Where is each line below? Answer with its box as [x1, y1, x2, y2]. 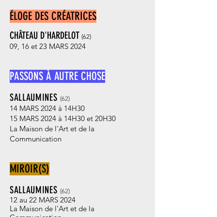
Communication [10, 134, 62, 143]
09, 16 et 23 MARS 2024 [10, 42, 86, 51]
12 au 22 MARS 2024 [10, 195, 76, 204]
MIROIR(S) [10, 162, 49, 175]
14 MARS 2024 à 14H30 [10, 104, 85, 113]
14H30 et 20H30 [64, 114, 116, 123]
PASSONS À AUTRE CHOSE [10, 70, 105, 83]
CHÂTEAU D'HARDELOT [10, 30, 79, 41]
